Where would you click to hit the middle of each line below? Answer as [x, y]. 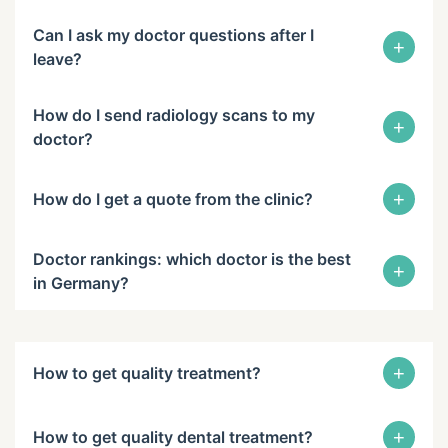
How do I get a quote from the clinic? [173, 199]
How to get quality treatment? [147, 373]
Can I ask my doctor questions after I [173, 35]
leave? [57, 59]
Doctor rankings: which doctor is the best [192, 259]
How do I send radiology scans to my [174, 115]
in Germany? [81, 283]
